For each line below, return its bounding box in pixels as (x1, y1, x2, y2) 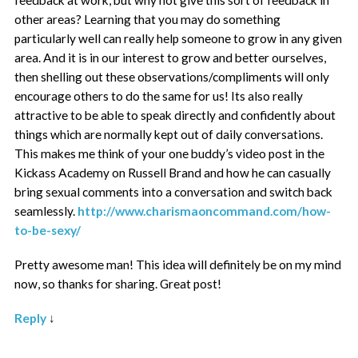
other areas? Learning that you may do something (14, 11, 281, 26)
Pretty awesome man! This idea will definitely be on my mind (14, 257, 342, 272)
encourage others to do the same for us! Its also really (14, 88, 304, 103)
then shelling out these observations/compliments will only (14, 69, 330, 84)
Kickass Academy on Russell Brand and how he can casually (14, 165, 332, 180)
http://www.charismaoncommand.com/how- (78, 203, 332, 218)
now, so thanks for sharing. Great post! (14, 276, 222, 291)
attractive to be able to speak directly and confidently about (14, 107, 336, 122)
